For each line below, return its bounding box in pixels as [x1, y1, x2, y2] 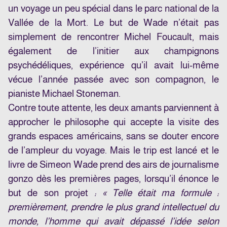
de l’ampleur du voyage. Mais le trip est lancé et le [8, 145, 219, 156]
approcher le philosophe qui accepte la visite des [8, 117, 219, 128]
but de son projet [8, 187, 95, 199]
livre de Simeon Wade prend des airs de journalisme [8, 159, 219, 170]
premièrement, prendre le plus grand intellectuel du [8, 202, 219, 213]
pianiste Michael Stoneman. [8, 88, 123, 99]
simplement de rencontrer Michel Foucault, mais [8, 31, 219, 43]
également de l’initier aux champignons [8, 46, 219, 57]
